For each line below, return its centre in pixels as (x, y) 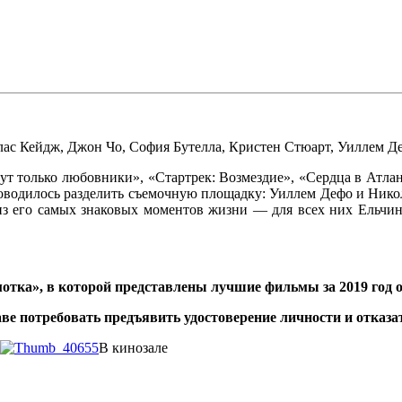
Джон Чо (95, 146)
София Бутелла (175, 146)
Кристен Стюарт (280, 146)
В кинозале (133, 347)
